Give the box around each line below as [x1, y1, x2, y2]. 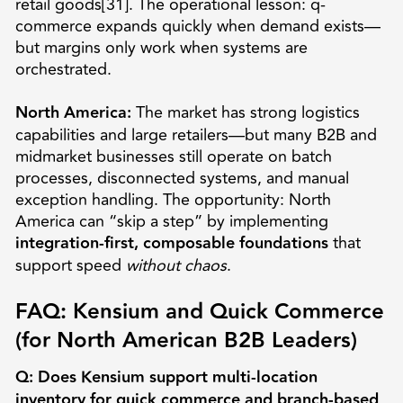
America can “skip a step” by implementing [14, 208, 328, 234]
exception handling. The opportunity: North [14, 186, 331, 212]
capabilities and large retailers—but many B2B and [14, 121, 377, 148]
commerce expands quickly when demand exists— [14, 13, 381, 39]
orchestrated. [14, 56, 112, 82]
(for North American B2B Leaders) [14, 323, 357, 357]
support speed [14, 252, 126, 278]
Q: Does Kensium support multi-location [14, 363, 318, 390]
